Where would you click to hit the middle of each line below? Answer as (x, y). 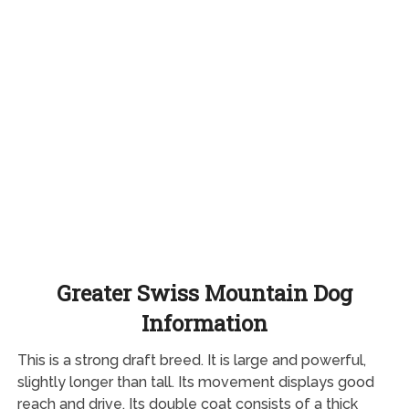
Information (204, 323)
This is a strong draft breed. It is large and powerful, (191, 360)
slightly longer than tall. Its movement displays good (195, 382)
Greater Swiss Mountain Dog (204, 293)
